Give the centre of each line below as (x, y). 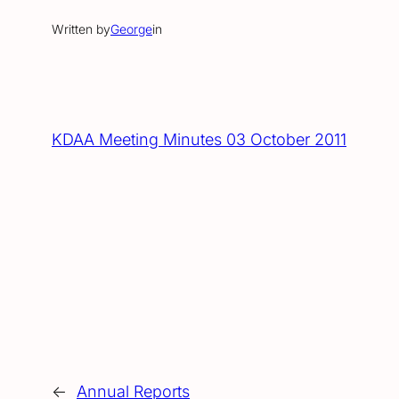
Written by (81, 29)
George (131, 29)
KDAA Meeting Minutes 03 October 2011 (199, 140)
